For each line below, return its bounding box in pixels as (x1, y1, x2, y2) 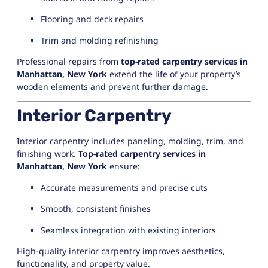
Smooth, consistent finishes (41, 203, 151, 215)
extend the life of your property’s (107, 68, 241, 80)
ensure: (107, 160, 140, 172)
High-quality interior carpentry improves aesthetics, (17, 245, 225, 257)
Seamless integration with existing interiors (41, 224, 216, 236)
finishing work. (17, 148, 78, 160)
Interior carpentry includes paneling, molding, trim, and (17, 135, 243, 147)
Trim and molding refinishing (41, 34, 159, 46)
